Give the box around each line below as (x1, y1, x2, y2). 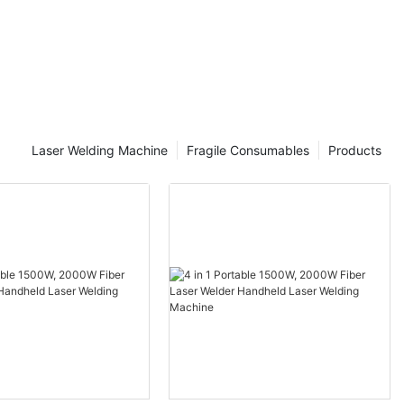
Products (328, 142, 381, 158)
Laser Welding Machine (32, 142, 168, 158)
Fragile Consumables (187, 142, 309, 158)
